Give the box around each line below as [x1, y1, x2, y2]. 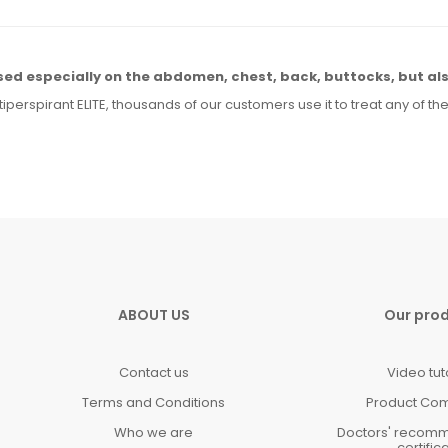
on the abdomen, [104, 66, 228, 86]
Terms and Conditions [82, 392, 226, 412]
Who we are [114, 422, 194, 442]
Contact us [118, 362, 189, 382]
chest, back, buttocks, [228, 66, 398, 86]
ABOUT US [117, 304, 190, 325]
